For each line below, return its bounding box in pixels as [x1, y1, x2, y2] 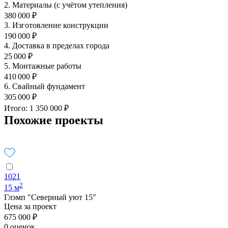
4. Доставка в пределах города [4, 41, 109, 50]
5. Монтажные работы [4, 62, 81, 71]
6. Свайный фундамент [4, 82, 85, 91]
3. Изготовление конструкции [4, 21, 108, 30]
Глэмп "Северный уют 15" [4, 192, 96, 202]
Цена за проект [4, 202, 56, 211]
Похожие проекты [4, 113, 103, 127]
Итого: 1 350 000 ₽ [4, 104, 69, 113]
